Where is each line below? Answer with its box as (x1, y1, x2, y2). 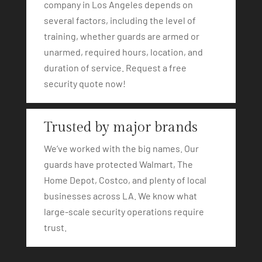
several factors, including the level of (43, 14, 196, 26)
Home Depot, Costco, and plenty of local (43, 174, 206, 185)
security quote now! (43, 77, 126, 89)
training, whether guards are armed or (43, 30, 199, 42)
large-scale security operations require (43, 205, 204, 217)
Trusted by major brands (43, 119, 198, 136)
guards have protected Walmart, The (43, 158, 193, 170)
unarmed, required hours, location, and (43, 46, 203, 57)
